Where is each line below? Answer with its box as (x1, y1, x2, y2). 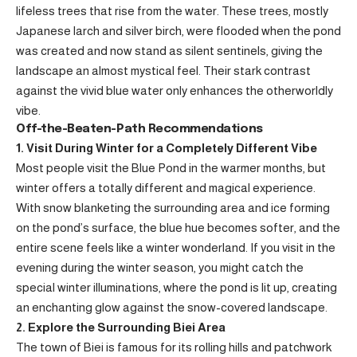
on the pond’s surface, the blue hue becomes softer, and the (16, 221, 340, 234)
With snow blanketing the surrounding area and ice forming (16, 201, 330, 214)
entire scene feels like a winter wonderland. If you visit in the (16, 241, 335, 254)
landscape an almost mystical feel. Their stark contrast (16, 64, 311, 77)
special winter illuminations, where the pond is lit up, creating (16, 280, 337, 294)
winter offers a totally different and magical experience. (16, 181, 316, 194)
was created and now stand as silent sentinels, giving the (16, 44, 323, 57)
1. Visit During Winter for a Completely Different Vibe (16, 141, 317, 155)
